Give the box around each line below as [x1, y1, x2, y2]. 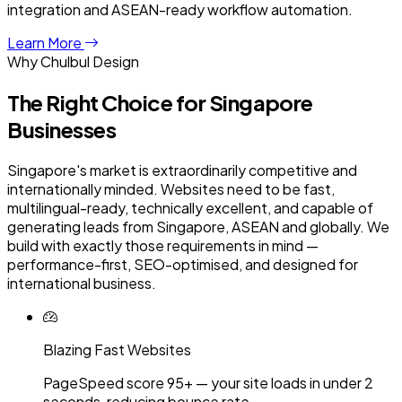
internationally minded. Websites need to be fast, [7, 179, 335, 198]
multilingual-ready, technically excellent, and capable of [7, 197, 373, 217]
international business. [7, 273, 156, 293]
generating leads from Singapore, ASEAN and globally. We [7, 216, 389, 236]
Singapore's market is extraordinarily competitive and [7, 160, 357, 179]
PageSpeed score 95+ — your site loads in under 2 [43, 372, 373, 392]
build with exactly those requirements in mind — [7, 235, 319, 255]
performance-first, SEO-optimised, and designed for [7, 254, 358, 274]
